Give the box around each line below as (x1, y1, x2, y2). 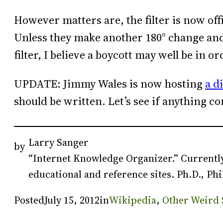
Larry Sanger (28, 135, 89, 149)
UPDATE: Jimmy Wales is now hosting (14, 76, 205, 92)
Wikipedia (109, 193, 156, 207)
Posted (14, 193, 44, 207)
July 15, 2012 (44, 193, 100, 207)
